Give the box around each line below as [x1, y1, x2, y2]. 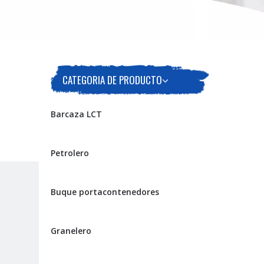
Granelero [51, 225, 91, 236]
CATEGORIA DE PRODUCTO [62, 72, 162, 87]
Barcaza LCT [51, 108, 102, 120]
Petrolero [51, 147, 89, 159]
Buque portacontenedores [51, 186, 159, 197]
